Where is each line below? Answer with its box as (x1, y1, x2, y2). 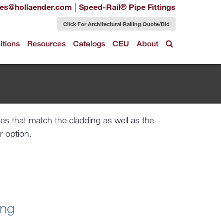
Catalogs (73, 39, 105, 48)
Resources (27, 39, 66, 48)
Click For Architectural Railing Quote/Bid (63, 20, 170, 27)
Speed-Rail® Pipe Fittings (79, 2, 176, 11)
